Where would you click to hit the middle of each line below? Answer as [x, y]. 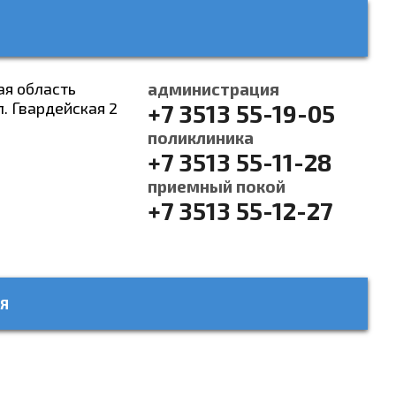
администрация [213, 89]
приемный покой [216, 186]
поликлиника [200, 137]
